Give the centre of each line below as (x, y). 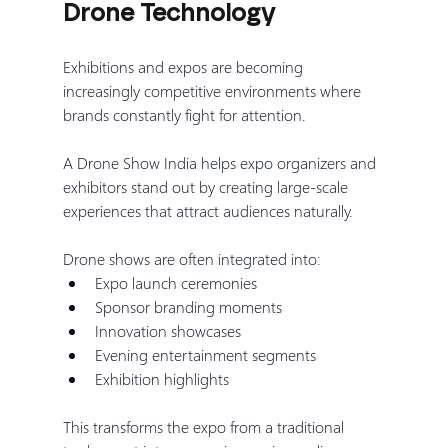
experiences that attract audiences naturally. (207, 210)
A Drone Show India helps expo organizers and (221, 162)
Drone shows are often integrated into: (191, 258)
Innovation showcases (167, 330)
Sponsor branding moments (188, 306)
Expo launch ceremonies (175, 282)
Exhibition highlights (161, 378)
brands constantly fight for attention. (184, 114)
